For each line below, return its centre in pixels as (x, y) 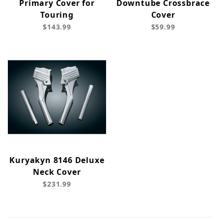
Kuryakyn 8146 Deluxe (57, 160)
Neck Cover (57, 172)
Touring (57, 15)
